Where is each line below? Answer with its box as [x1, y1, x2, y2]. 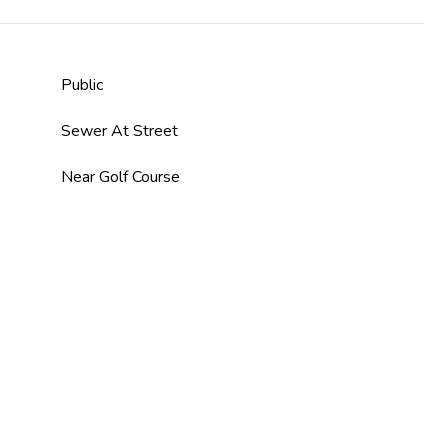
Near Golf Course [61, 166, 180, 188]
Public [61, 74, 103, 96]
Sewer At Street [61, 120, 178, 142]
